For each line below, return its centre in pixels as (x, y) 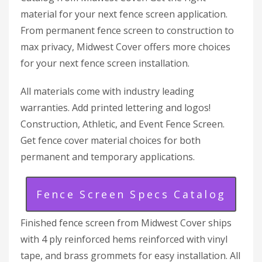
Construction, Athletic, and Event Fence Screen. (123, 124)
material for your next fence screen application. (124, 14)
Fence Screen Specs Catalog (131, 194)
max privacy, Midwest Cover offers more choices (125, 47)
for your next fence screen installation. (105, 63)
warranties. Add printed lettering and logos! (116, 108)
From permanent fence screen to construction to (127, 31)
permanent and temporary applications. (108, 157)
